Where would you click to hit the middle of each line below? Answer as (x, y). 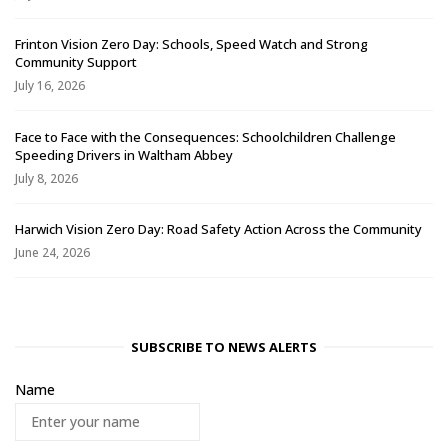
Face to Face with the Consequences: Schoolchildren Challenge (205, 136)
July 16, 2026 (50, 86)
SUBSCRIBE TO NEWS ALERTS (224, 347)
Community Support (76, 62)
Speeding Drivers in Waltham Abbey (124, 154)
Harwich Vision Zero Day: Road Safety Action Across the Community (218, 229)
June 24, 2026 (52, 253)
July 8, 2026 (46, 178)
